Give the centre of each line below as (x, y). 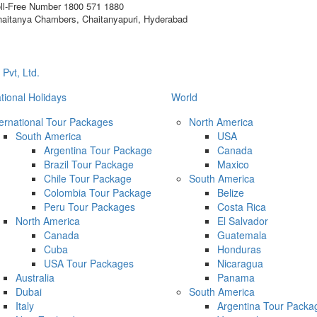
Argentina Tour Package (98, 150)
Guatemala (242, 235)
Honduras (239, 249)
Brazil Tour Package (89, 165)
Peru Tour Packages (90, 207)
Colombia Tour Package (98, 193)
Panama (236, 278)
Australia (35, 278)
